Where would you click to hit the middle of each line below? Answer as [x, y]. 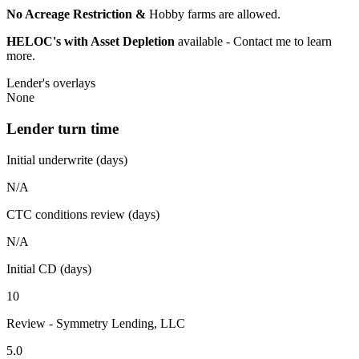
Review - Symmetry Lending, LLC [96, 323]
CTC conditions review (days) [83, 214]
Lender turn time [63, 129]
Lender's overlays [51, 83]
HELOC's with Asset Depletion [91, 42]
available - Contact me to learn [253, 42]
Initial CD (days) [49, 268]
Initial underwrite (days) [67, 159]
